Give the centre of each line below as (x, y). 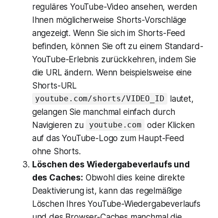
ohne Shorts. (56, 151)
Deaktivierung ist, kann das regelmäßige (107, 191)
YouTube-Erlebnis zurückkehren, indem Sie (114, 59)
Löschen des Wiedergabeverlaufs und (111, 164)
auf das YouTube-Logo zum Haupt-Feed (108, 138)
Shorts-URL (54, 85)
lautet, (181, 99)
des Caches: (57, 177)
